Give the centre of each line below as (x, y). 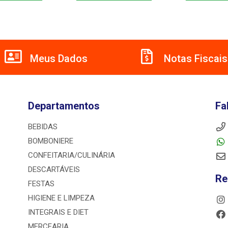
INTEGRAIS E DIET (58, 212)
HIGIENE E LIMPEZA (61, 198)
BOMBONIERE (50, 141)
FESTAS (41, 184)
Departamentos (64, 106)
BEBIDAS (42, 127)
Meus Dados (57, 59)
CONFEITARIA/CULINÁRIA (71, 155)
